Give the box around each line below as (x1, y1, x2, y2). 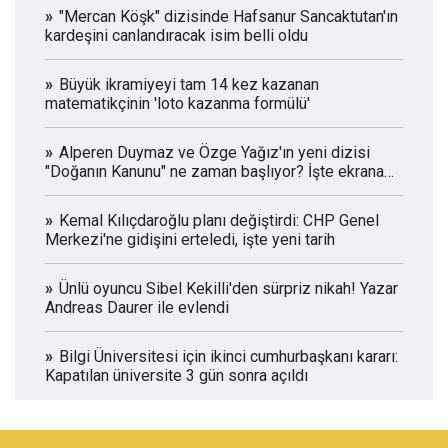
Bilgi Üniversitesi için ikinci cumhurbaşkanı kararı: (59, 346, 398, 366)
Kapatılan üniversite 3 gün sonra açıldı (45, 365, 308, 385)
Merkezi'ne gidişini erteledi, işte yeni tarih (45, 229, 335, 249)
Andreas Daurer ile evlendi (45, 297, 229, 317)
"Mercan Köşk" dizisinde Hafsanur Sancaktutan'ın (59, 6, 398, 26)
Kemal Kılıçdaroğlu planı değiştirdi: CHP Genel (59, 210, 379, 230)
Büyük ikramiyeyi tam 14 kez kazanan (59, 74, 319, 94)
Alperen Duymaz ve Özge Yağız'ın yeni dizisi (59, 142, 370, 162)
